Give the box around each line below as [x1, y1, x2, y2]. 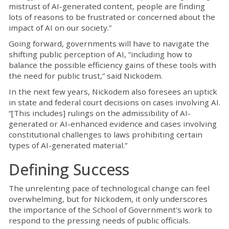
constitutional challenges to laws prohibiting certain [9, 129, 202, 140]
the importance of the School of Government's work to [9, 204, 212, 215]
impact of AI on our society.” [9, 22, 111, 33]
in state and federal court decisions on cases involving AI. [9, 97, 220, 108]
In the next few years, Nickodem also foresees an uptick [9, 86, 217, 97]
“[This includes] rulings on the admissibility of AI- [9, 108, 191, 119]
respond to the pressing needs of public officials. [9, 215, 190, 226]
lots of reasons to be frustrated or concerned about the [9, 12, 215, 22]
